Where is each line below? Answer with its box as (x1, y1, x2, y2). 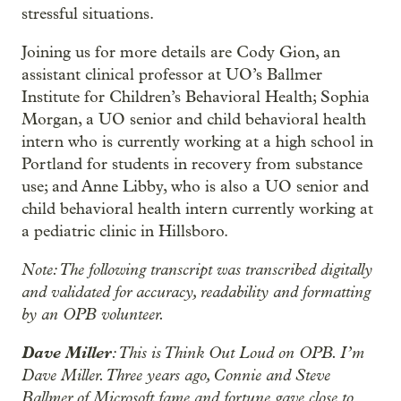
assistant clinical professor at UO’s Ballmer (21, 65, 322, 84)
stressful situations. (21, 4, 154, 23)
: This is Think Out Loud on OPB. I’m (112, 343, 364, 363)
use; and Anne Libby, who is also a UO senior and (21, 177, 369, 196)
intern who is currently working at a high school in (21, 132, 373, 151)
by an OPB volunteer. (21, 304, 165, 324)
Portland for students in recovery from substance (21, 155, 363, 174)
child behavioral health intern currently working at (21, 200, 373, 218)
